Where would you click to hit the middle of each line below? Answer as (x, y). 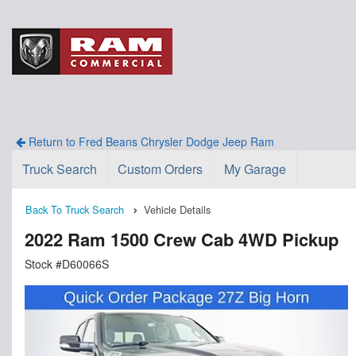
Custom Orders (161, 169)
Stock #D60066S (67, 264)
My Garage (255, 169)
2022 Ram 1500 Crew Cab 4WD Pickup (182, 240)
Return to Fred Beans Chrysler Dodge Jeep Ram (149, 141)
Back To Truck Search (75, 209)
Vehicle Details (177, 209)
